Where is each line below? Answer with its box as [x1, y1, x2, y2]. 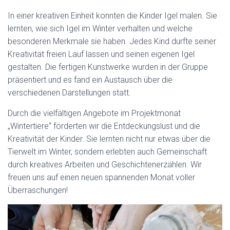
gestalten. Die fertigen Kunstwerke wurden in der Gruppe [8, 62, 208, 72]
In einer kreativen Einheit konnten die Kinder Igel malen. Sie [8, 11, 217, 21]
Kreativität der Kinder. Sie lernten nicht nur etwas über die [8, 134, 210, 144]
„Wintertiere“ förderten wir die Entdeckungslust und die [8, 121, 200, 131]
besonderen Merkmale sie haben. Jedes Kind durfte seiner [8, 36, 216, 46]
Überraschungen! [8, 185, 68, 195]
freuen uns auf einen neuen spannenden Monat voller [8, 172, 195, 182]
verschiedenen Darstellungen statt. [8, 88, 131, 98]
